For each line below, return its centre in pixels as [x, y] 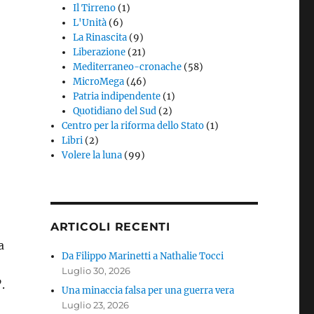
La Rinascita [100, 38]
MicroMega [99, 82]
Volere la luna [92, 156]
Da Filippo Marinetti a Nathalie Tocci [143, 257]
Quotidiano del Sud [115, 111]
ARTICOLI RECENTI [110, 227]
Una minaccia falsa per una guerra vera [148, 291]
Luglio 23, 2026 [96, 305]
